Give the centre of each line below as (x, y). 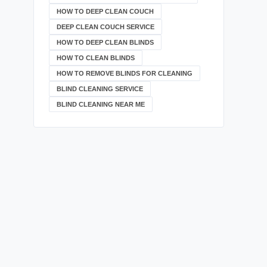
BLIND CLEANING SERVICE (100, 89)
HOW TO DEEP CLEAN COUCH (105, 11)
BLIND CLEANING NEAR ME (101, 104)
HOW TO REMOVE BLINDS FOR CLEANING (125, 73)
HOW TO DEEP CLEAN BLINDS (105, 42)
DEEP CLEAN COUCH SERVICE (105, 27)
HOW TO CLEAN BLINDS (96, 58)
